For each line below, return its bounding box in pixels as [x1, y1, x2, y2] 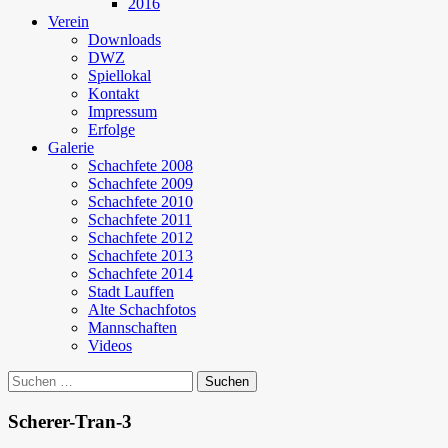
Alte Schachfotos [88, 301, 196, 318]
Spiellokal [88, 67, 151, 84]
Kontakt [88, 85, 139, 102]
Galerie [48, 139, 94, 156]
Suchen [7, 370, 54, 387]
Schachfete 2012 [88, 229, 193, 246]
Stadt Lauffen [88, 283, 174, 300]
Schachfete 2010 [88, 193, 193, 210]
